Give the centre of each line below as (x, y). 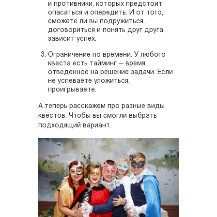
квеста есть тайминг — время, (97, 64)
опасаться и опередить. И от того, (106, 13)
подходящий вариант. (75, 126)
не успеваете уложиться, (89, 81)
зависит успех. (72, 39)
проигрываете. (72, 90)
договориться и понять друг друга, (106, 31)
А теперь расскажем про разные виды (101, 107)
